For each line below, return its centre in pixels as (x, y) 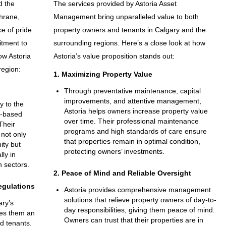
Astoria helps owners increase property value (136, 111)
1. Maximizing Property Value (103, 74)
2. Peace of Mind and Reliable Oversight (122, 173)
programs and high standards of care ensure (135, 131)
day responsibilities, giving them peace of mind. (139, 210)
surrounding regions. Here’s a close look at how (129, 43)
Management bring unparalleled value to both (126, 16)
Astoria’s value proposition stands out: (114, 56)
